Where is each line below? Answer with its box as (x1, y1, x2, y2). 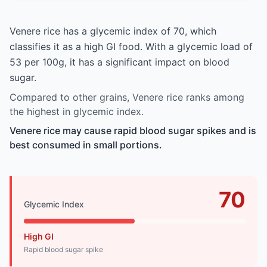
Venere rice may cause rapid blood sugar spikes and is (10, 124, 256, 136)
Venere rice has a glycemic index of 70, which (10, 24, 216, 37)
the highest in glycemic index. (10, 105, 144, 117)
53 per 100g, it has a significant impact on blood (10, 55, 229, 68)
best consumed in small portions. (10, 138, 162, 151)
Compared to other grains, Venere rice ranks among (10, 91, 244, 103)
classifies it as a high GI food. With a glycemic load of (10, 40, 253, 52)
